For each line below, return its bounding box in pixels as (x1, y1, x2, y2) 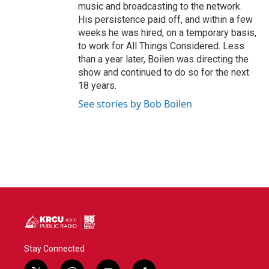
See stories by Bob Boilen (78, 97, 192, 111)
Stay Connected (24, 244, 85, 254)
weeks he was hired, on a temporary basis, (78, 27, 256, 39)
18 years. (78, 80, 116, 92)
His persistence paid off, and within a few (78, 14, 253, 26)
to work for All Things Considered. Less (78, 40, 244, 52)
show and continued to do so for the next (78, 67, 249, 79)
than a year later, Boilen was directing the (78, 53, 249, 65)
